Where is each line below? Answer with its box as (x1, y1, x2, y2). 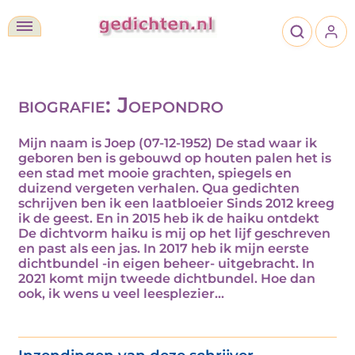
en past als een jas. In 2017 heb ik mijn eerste (18, 241, 309, 257)
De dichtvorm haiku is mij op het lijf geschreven (18, 226, 330, 242)
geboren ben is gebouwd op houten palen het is (18, 151, 331, 166)
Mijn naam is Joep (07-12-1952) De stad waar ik (18, 136, 317, 151)
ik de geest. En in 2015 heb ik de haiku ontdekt (18, 211, 319, 227)
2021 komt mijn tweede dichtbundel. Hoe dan (18, 271, 315, 287)
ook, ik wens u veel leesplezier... (18, 286, 224, 302)
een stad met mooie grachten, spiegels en (18, 166, 292, 181)
